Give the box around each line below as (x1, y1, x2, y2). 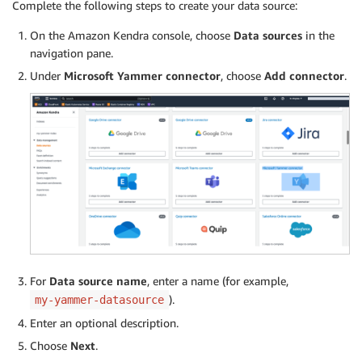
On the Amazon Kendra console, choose (30, 28, 234, 43)
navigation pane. (30, 46, 113, 61)
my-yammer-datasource (35, 293, 164, 306)
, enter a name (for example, (147, 273, 288, 288)
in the (302, 28, 335, 43)
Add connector (264, 69, 344, 83)
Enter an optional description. (30, 315, 179, 330)
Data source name (49, 273, 147, 288)
